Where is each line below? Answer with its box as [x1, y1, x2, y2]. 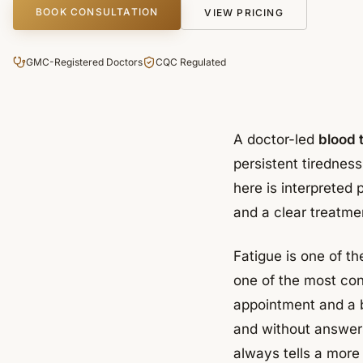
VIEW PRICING [204, 6, 284, 19]
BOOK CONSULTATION [36, 6, 159, 18]
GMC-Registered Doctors [26, 56, 143, 68]
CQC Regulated [156, 56, 226, 68]
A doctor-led [233, 131, 318, 147]
